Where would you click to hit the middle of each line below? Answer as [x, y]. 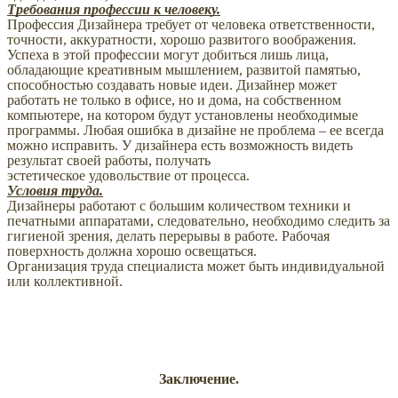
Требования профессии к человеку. [114, 10]
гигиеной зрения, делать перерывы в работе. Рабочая [168, 236]
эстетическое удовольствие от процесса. [128, 176]
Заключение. [199, 378]
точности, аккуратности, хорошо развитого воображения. [182, 40]
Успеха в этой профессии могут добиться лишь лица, [168, 55]
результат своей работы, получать [109, 161]
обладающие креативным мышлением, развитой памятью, [184, 70]
